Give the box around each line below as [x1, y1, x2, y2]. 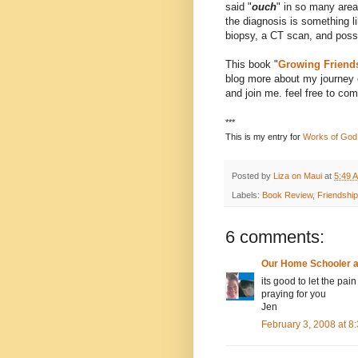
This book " [225, 58, 278, 71]
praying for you [261, 288, 326, 300]
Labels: [232, 189, 262, 200]
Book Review [262, 189, 312, 200]
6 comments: [225, 226, 324, 247]
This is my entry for [225, 132, 303, 142]
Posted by [232, 170, 273, 181]
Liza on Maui [273, 170, 322, 181]
